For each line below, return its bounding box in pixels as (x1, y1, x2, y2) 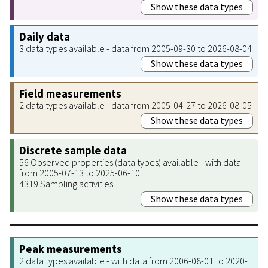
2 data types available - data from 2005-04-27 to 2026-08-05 (19, 99, 252, 111)
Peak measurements (19, 242, 122, 256)
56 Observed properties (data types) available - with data (19, 156, 241, 168)
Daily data (19, 29, 70, 44)
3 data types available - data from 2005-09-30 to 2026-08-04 (19, 42, 252, 54)
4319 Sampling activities (19, 177, 113, 190)
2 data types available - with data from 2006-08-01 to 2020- (19, 254, 248, 267)
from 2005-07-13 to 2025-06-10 (19, 166, 140, 179)
